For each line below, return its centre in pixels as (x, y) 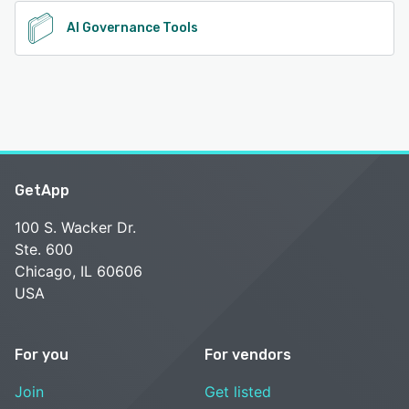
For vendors (248, 354)
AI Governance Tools (132, 27)
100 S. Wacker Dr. (75, 227)
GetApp (42, 190)
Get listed (238, 391)
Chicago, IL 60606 (79, 271)
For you (42, 354)
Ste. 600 (44, 249)
